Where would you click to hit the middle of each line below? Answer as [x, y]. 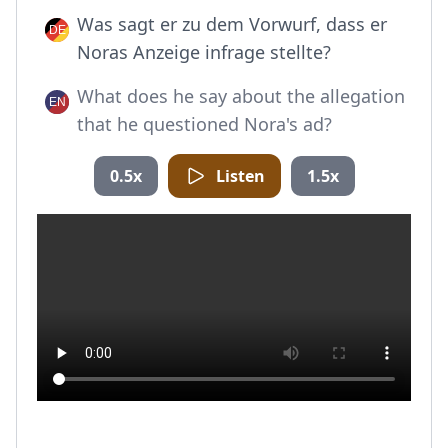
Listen [240, 176]
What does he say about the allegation [241, 96]
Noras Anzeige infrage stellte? [204, 52]
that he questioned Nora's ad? [204, 124]
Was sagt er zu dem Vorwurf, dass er [232, 24]
